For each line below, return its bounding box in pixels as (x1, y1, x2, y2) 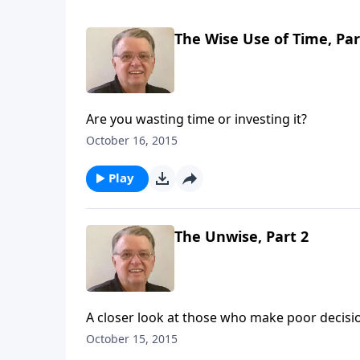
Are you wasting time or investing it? (86, 110, 307, 129)
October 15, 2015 (86, 330, 178, 346)
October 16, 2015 (86, 133, 178, 149)
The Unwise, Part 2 (174, 227, 309, 247)
